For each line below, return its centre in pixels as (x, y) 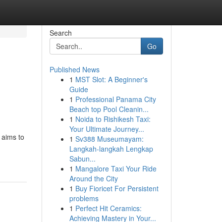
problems (84, 198)
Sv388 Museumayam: (109, 139)
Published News (74, 69)
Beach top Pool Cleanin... (109, 109)
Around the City (93, 178)
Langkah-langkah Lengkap (111, 149)
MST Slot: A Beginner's (111, 79)
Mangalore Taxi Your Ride (116, 168)
